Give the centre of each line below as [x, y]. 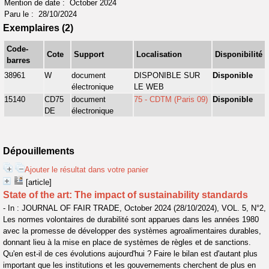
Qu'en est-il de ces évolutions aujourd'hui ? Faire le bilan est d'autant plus [130, 254]
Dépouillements [39, 151]
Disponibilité [239, 54]
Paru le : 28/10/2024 [41, 14]
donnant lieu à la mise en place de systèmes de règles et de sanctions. [127, 242]
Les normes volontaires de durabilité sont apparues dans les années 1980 [131, 219]
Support [89, 54]
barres [18, 60]
